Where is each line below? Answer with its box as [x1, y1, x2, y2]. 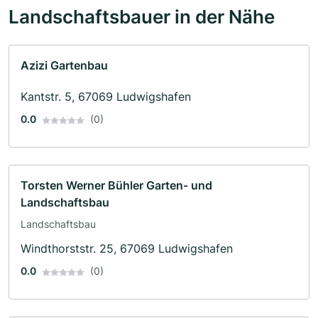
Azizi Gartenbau [21, 58, 108, 73]
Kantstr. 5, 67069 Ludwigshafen [21, 89, 191, 104]
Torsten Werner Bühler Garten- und [21, 178, 212, 193]
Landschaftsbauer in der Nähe [9, 5, 275, 28]
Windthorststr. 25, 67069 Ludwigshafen [21, 241, 233, 256]
